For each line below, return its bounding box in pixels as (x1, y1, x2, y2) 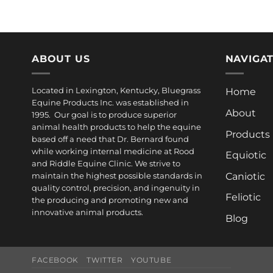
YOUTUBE (131, 255, 172, 264)
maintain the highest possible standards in (32, 171, 202, 181)
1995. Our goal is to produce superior (32, 110, 177, 120)
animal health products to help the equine (32, 122, 201, 132)
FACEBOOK (32, 255, 79, 264)
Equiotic (225, 149, 266, 161)
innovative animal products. (32, 207, 143, 218)
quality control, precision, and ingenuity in (32, 183, 200, 193)
